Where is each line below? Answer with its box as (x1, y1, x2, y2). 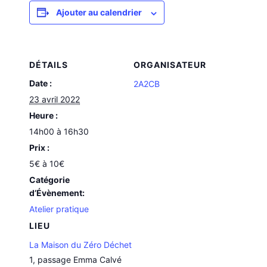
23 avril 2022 (29, 94, 80, 105)
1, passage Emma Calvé (29, 254, 122, 265)
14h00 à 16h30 (29, 126, 89, 137)
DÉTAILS (29, 60, 69, 70)
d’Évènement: (29, 188, 85, 198)
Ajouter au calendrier (56, 7, 142, 18)
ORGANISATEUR (133, 60, 206, 70)
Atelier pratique (29, 204, 89, 215)
